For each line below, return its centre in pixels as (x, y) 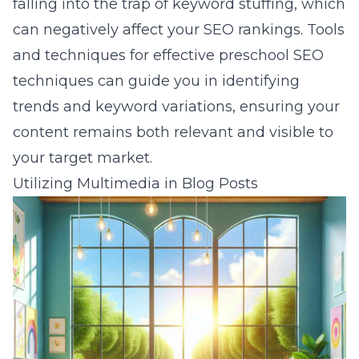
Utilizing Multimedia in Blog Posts (135, 184)
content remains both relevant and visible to (173, 132)
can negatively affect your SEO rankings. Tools (179, 30)
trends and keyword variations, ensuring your (176, 107)
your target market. (83, 158)
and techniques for (83, 55)
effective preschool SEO (238, 55)
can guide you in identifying (197, 81)
